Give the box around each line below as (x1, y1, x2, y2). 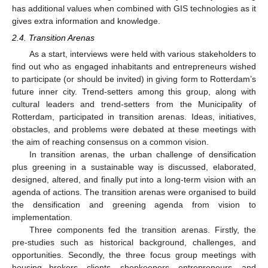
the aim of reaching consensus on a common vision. (12, 137, 209, 147)
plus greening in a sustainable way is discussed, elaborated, (12, 162, 256, 172)
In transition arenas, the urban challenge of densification (29, 150, 256, 160)
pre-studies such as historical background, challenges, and (12, 237, 256, 248)
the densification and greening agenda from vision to (12, 200, 256, 210)
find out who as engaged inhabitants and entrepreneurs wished (12, 62, 256, 72)
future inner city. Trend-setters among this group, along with (12, 87, 256, 97)
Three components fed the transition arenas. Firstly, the (29, 225, 256, 235)
